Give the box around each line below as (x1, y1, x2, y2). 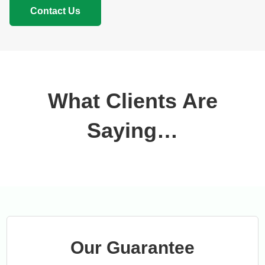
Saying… (87, 118, 178, 143)
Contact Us (30, 6, 80, 17)
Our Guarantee (70, 238, 195, 258)
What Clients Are (47, 89, 218, 114)
